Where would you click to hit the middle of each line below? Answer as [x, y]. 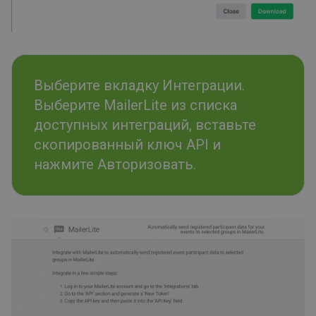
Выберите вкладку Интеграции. [139, 86]
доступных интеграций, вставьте [145, 125]
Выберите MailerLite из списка [135, 105]
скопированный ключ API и [127, 145]
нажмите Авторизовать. [115, 165]
